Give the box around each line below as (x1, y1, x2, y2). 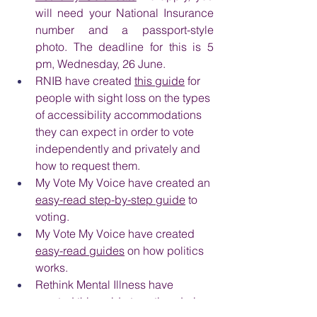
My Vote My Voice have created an (35, 175, 213, 190)
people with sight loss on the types (35, 91, 213, 105)
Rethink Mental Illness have (35, 277, 176, 292)
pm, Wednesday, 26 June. (35, 57, 166, 71)
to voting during (127, 294, 212, 309)
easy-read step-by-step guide (35, 192, 185, 207)
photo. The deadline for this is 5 (35, 40, 214, 54)
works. (35, 260, 68, 275)
